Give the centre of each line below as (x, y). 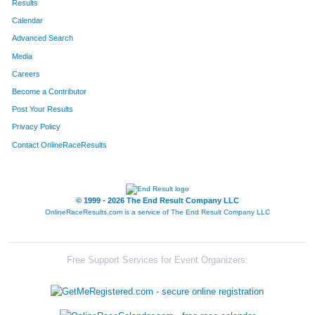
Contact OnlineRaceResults (60, 144)
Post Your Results (43, 109)
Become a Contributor (50, 91)
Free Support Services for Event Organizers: (157, 260)
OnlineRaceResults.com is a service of (108, 212)
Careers (26, 73)
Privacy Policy (37, 127)
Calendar (28, 21)
